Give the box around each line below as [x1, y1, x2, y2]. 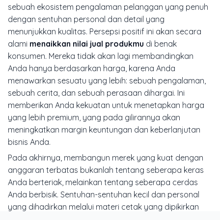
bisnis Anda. [8, 137, 51, 147]
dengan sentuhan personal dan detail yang [8, 14, 165, 25]
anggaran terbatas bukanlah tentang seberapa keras [8, 165, 204, 175]
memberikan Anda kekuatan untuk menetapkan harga [8, 100, 204, 110]
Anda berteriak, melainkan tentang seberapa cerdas [8, 177, 198, 187]
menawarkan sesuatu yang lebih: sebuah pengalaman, [8, 76, 206, 86]
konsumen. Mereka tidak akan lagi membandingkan [8, 51, 193, 61]
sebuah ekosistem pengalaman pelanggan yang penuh [8, 2, 208, 12]
